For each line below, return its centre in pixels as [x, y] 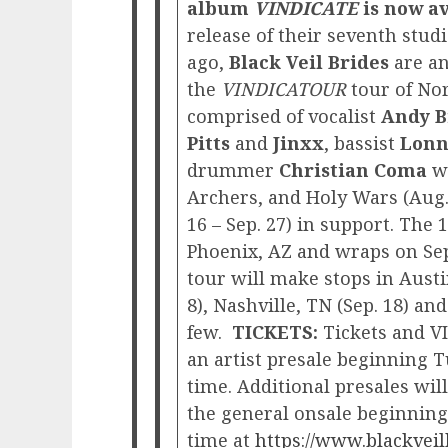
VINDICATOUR [283, 88]
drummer [233, 169]
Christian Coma [355, 169]
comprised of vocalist [284, 115]
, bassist [362, 142]
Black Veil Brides [311, 61]
